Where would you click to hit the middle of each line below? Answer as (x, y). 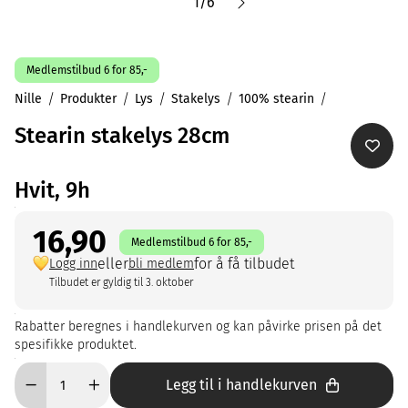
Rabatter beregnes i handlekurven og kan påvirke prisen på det (198, 326)
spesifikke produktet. (76, 345)
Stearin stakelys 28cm (122, 136)
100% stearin (276, 99)
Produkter (88, 99)
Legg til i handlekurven (241, 385)
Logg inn (73, 264)
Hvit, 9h (52, 190)
